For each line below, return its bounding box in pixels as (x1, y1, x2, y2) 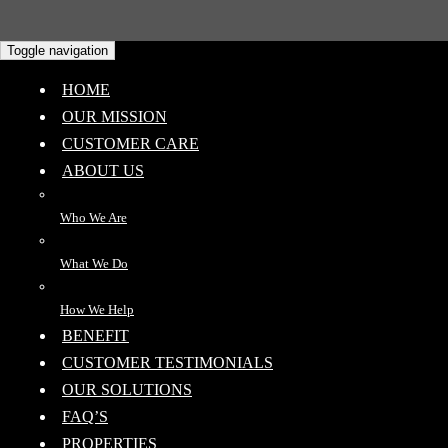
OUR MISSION (62, 107, 167, 125)
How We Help (60, 301, 134, 317)
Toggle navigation (7, 42, 108, 58)
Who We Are (60, 209, 127, 225)
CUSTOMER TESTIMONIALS (62, 353, 273, 371)
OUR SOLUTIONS (62, 380, 192, 398)
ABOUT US (62, 161, 144, 179)
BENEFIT (62, 326, 129, 344)
